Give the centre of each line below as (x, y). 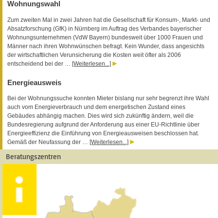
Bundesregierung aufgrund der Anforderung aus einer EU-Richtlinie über (103, 125)
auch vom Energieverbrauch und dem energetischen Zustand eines (96, 107)
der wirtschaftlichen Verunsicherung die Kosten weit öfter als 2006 (94, 55)
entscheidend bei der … (40, 64)
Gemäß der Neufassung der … (48, 142)
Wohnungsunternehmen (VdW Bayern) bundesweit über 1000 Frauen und (105, 37)
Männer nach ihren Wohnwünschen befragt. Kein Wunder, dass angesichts (106, 46)
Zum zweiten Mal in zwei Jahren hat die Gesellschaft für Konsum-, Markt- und (109, 20)
